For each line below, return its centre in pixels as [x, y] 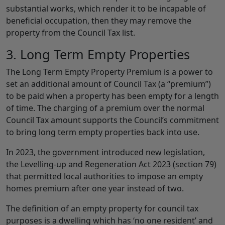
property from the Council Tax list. [71, 33]
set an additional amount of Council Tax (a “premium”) [108, 84]
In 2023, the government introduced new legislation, [105, 152]
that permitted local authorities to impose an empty [104, 177]
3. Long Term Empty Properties [98, 54]
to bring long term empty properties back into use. [103, 132]
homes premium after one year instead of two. [95, 189]
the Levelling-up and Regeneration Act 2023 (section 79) [111, 164]
